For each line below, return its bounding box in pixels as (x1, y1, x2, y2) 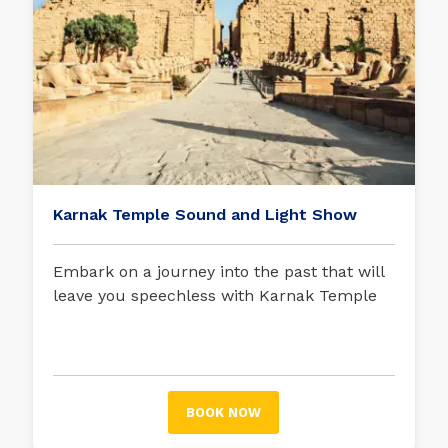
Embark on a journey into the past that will (53, 261, 385, 281)
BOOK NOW (186, 404, 262, 420)
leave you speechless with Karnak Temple (53, 285, 378, 305)
